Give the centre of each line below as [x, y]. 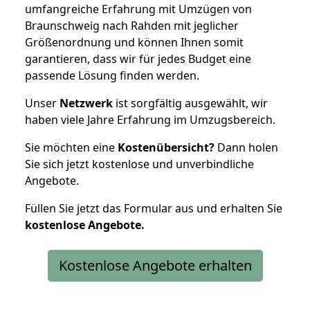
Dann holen [246, 147]
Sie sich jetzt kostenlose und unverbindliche [139, 164]
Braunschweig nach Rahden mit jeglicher [132, 26]
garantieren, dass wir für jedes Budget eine [138, 59]
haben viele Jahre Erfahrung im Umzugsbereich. [150, 120]
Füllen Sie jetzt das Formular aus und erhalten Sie [154, 208]
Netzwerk [86, 103]
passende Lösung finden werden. [112, 75]
